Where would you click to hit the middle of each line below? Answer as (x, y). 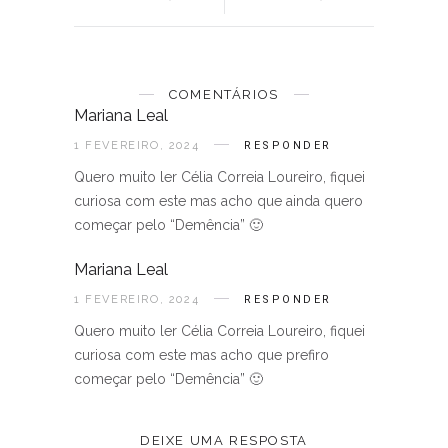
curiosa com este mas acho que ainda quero (218, 201)
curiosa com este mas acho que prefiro (201, 355)
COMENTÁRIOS (224, 95)
